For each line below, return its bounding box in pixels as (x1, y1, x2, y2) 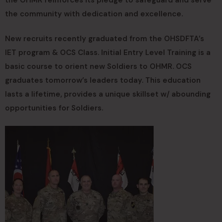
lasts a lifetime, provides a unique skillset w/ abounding (5, 89, 211, 99)
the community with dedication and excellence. (5, 8, 183, 19)
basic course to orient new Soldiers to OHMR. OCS (5, 61, 192, 71)
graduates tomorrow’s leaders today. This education (5, 75, 201, 85)
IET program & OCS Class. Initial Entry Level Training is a (5, 47, 211, 57)
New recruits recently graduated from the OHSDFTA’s (5, 33, 204, 44)
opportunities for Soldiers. (5, 103, 103, 113)
